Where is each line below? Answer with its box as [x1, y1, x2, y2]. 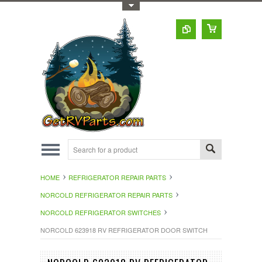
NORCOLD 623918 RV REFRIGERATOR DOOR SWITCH [40, 225, 208, 235]
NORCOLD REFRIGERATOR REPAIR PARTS [40, 190, 173, 199]
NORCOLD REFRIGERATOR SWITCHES [40, 208, 161, 217]
